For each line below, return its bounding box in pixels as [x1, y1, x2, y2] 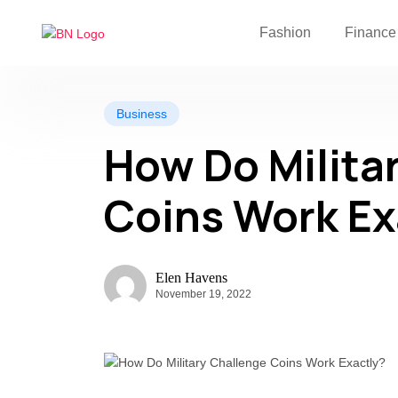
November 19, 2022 [155, 287, 251, 300]
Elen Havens [155, 269, 227, 285]
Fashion [259, 25, 312, 40]
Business [116, 107, 167, 121]
